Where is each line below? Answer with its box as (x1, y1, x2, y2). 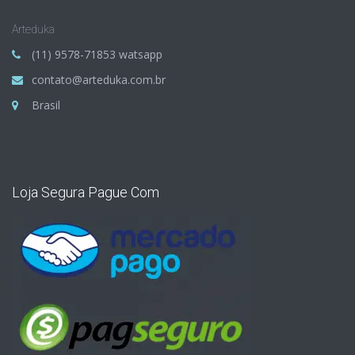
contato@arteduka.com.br (32, 72, 166, 87)
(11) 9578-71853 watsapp (32, 47, 162, 62)
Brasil (32, 97, 60, 113)
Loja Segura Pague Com (12, 184, 159, 200)
